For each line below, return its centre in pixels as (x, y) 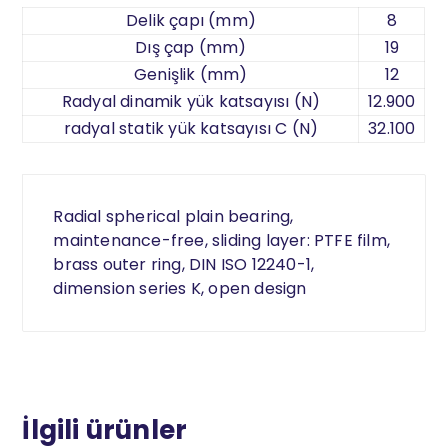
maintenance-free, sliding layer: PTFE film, (222, 241)
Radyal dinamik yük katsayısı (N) (191, 102)
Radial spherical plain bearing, (173, 217)
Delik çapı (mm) (190, 21)
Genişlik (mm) (191, 75)
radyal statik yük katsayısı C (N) (191, 129)
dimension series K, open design (180, 289)
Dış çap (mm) (191, 48)
